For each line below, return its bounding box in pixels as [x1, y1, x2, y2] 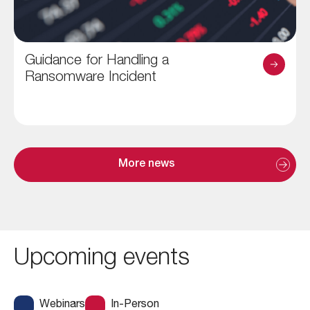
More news [118, 158, 175, 170]
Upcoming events [14, 248, 190, 272]
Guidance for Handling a [25, 53, 169, 69]
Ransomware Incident [25, 70, 156, 85]
